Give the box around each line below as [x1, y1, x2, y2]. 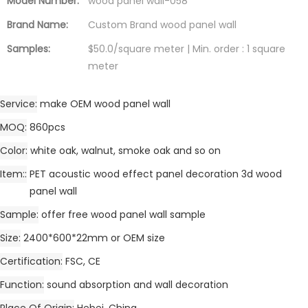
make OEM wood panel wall [40, 96, 170, 111]
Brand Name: [7, 17, 68, 32]
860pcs [30, 120, 65, 134]
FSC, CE [65, 254, 100, 268]
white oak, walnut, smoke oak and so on [30, 143, 221, 157]
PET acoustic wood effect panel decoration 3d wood [30, 166, 282, 181]
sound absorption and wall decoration [47, 277, 228, 291]
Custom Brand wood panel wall [88, 17, 236, 32]
